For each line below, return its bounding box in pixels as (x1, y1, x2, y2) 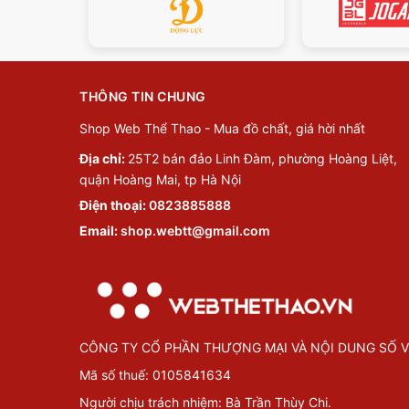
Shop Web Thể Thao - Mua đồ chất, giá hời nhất (79, 121, 365, 137)
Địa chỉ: (79, 151, 128, 167)
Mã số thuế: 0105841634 (79, 367, 231, 383)
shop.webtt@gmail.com (121, 223, 270, 239)
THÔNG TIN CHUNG (79, 89, 206, 105)
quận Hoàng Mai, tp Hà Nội (79, 172, 241, 188)
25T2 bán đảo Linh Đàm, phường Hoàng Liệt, (128, 151, 397, 167)
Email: (79, 223, 121, 239)
